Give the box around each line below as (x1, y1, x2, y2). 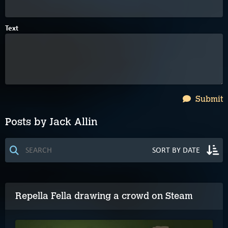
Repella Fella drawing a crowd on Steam (15, 190, 193, 202)
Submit (193, 94, 223, 104)
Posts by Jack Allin (5, 116, 98, 128)
